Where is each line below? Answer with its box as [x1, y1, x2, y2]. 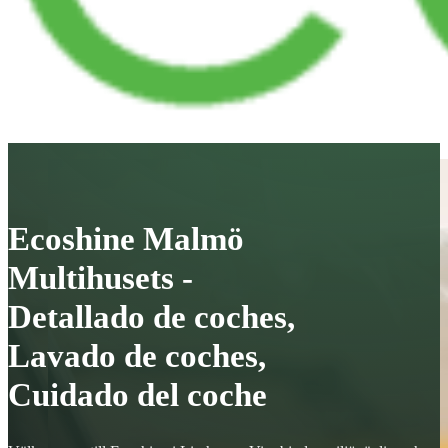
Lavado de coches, [8, 337, 266, 374]
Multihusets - [8, 259, 193, 296]
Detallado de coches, [8, 298, 295, 335]
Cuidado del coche [8, 376, 267, 413]
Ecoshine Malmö [8, 220, 244, 257]
